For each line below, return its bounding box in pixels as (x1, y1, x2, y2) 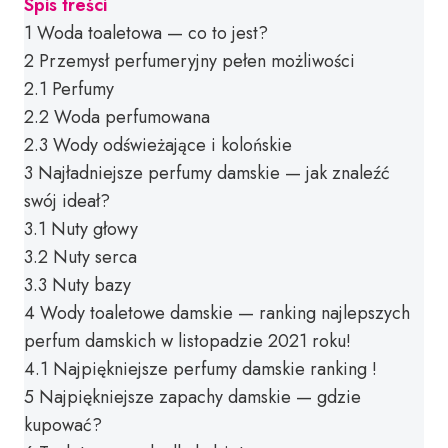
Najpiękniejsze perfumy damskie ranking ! (53, 356, 377, 382)
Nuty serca (53, 244, 137, 270)
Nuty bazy (52, 272, 131, 298)
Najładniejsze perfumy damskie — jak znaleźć (38, 160, 390, 186)
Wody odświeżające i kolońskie (53, 132, 292, 158)
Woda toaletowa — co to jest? (37, 20, 268, 46)
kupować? (24, 412, 102, 438)
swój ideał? (24, 188, 110, 214)
